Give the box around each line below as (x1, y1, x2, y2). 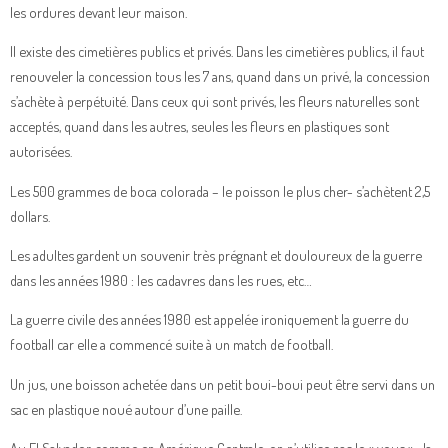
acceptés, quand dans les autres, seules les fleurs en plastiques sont (10, 117, 389, 136)
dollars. (10, 206, 50, 225)
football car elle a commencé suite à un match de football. (10, 335, 333, 354)
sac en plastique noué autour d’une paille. (10, 399, 242, 418)
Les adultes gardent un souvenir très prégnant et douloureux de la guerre (10, 246, 422, 265)
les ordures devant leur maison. (10, 2, 187, 21)
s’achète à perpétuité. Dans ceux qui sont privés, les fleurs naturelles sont (10, 92, 419, 111)
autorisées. (10, 142, 72, 161)
